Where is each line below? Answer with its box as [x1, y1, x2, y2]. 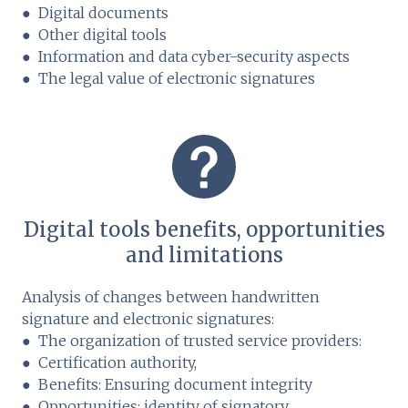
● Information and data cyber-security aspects [22, 47, 350, 66]
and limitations [125, 242, 283, 269]
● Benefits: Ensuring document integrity [22, 375, 312, 394]
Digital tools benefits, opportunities [23, 217, 385, 243]
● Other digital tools [22, 25, 167, 45]
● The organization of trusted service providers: [22, 331, 362, 351]
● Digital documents [22, 4, 168, 23]
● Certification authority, [22, 353, 197, 372]
